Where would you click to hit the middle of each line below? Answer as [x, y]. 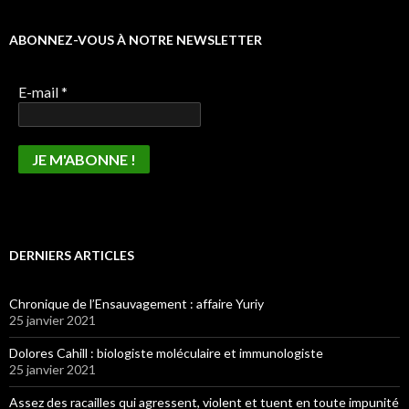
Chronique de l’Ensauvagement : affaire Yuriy [136, 304]
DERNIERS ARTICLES [72, 255]
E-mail [40, 92]
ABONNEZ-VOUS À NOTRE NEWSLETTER [136, 40]
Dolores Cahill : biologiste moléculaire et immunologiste [166, 353]
